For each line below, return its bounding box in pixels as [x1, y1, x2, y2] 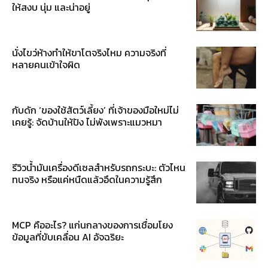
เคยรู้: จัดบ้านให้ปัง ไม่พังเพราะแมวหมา [12, 115, 162, 130]
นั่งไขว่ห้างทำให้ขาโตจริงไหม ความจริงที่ [12, 45, 166, 60]
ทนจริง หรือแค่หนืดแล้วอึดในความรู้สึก [12, 172, 162, 187]
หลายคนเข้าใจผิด [12, 57, 80, 72]
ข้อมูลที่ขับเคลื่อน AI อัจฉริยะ [12, 230, 124, 245]
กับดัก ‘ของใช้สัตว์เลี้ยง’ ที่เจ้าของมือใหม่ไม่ [12, 103, 179, 118]
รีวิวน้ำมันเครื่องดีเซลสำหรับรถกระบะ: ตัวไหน [12, 160, 185, 175]
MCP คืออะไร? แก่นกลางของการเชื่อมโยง [12, 218, 173, 233]
